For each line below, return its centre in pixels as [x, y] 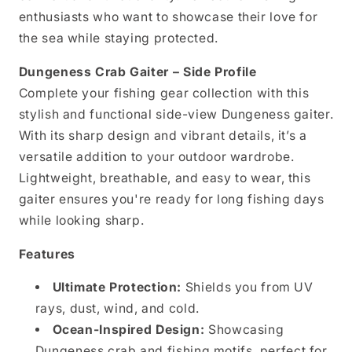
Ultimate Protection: [117, 288]
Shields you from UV [247, 288]
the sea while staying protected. [118, 38]
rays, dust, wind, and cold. [117, 309]
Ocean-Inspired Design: [128, 330]
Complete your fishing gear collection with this [164, 93]
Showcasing [244, 330]
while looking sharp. [81, 220]
